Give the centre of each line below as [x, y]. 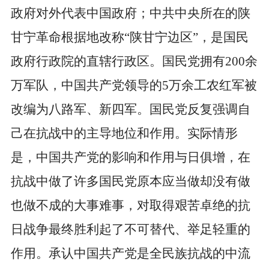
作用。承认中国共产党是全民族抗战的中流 [130, 254]
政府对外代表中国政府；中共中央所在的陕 [130, 14]
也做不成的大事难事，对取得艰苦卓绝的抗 [130, 206]
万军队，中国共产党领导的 [86, 86]
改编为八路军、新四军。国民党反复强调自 [130, 110]
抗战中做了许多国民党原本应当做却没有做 [130, 182]
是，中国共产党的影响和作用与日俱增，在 [130, 158]
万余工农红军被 [213, 86]
